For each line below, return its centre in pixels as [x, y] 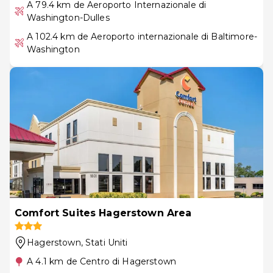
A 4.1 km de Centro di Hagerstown [101, 261]
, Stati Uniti [104, 242]
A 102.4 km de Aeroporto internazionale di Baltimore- [142, 36]
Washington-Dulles [68, 17]
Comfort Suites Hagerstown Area [103, 213]
